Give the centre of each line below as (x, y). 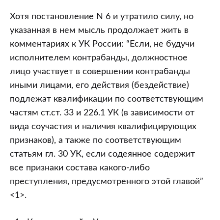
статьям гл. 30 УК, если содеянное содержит (102, 154)
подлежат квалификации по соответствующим (107, 99)
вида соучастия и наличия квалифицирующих (103, 127)
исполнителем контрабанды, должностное (99, 58)
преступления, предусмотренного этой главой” (107, 182)
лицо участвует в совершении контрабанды (100, 72)
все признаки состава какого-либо (80, 168)
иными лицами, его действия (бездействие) (99, 85)
